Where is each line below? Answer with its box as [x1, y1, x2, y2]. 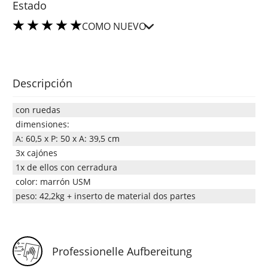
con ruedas [16, 103, 61, 115]
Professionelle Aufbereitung [52, 244, 193, 259]
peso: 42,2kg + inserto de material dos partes [16, 190, 196, 202]
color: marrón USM [16, 175, 92, 187]
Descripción [13, 75, 73, 90]
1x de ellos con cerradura [16, 161, 118, 173]
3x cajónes [16, 147, 58, 159]
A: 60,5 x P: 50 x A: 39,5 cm [16, 132, 120, 144]
